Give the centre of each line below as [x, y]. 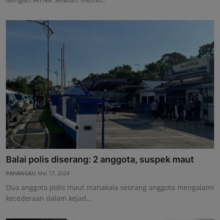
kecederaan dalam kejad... [49, 198]
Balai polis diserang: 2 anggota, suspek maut [100, 160]
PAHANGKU [21, 173]
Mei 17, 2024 [54, 173]
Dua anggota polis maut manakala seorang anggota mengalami [110, 188]
